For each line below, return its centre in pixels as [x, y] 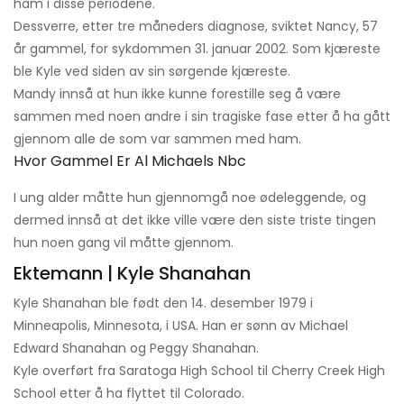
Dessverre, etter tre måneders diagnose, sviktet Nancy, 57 [196, 27]
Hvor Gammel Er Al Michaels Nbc [130, 161]
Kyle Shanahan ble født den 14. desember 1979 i [163, 303]
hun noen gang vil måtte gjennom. [124, 243]
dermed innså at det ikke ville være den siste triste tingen [195, 220]
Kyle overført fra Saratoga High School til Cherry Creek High [199, 371]
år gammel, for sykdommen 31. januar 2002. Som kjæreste [197, 49]
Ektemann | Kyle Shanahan [132, 274]
